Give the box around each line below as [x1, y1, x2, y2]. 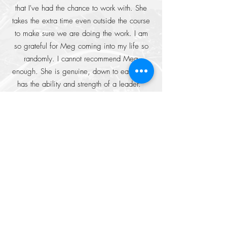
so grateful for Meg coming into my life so [14, 41, 148, 51]
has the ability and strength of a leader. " [17, 79, 145, 89]
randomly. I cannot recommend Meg [24, 54, 138, 64]
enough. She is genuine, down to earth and [12, 66, 150, 77]
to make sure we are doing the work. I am [14, 28, 148, 39]
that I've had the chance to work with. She [15, 3, 147, 13]
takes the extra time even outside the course [12, 16, 150, 26]
